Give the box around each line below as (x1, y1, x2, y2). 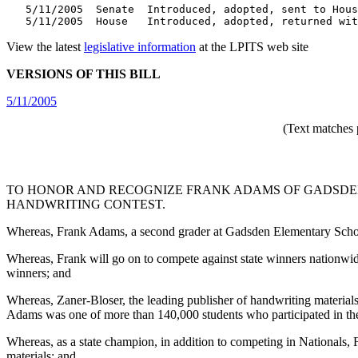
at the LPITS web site (196, 40, 308, 54)
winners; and (6, 266, 71, 280)
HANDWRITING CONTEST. (6, 197, 165, 212)
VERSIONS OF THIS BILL (6, 67, 161, 81)
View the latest (6, 40, 84, 54)
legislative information (84, 40, 196, 54)
